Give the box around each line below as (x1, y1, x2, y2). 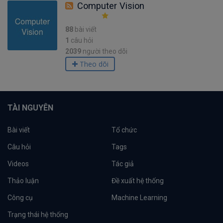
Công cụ (7, 194, 33, 202)
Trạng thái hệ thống (7, 211, 68, 219)
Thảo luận (7, 177, 39, 185)
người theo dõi (83, 47, 127, 55)
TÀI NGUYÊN (7, 103, 53, 112)
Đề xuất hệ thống (111, 177, 164, 185)
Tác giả (111, 160, 134, 168)
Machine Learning (111, 194, 167, 202)
